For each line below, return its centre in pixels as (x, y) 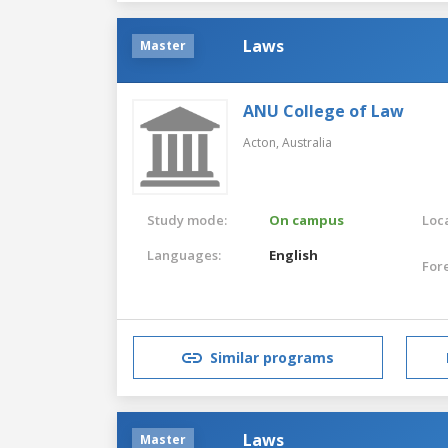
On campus (307, 219)
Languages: (184, 254)
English (294, 254)
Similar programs (272, 358)
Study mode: (187, 219)
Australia (307, 142)
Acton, (262, 142)
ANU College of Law (323, 110)
